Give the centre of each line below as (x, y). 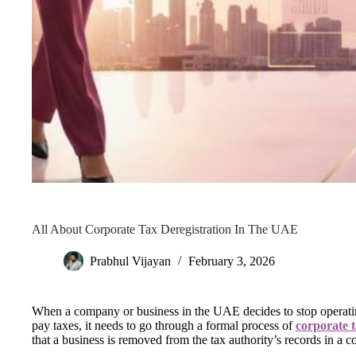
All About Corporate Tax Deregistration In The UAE (165, 229)
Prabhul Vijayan (130, 261)
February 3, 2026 (232, 261)
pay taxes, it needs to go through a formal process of (164, 325)
